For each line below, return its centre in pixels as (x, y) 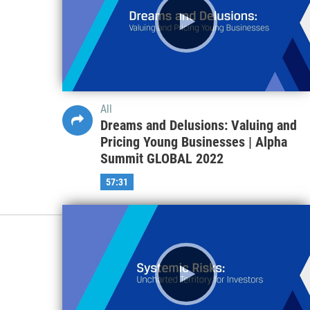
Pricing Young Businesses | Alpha (193, 142)
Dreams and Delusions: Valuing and (198, 125)
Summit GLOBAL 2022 (162, 158)
